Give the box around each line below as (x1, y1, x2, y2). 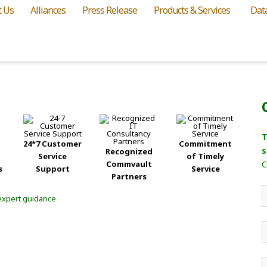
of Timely (187, 150, 225, 162)
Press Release (82, 3, 137, 17)
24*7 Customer (23, 138, 82, 149)
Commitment (179, 138, 232, 149)
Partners (111, 170, 147, 182)
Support (35, 163, 70, 174)
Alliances (30, 3, 66, 17)
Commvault (105, 158, 152, 169)
